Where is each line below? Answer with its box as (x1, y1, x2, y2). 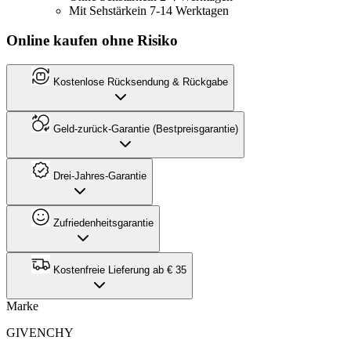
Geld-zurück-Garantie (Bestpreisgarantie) (50, 122, 238, 135)
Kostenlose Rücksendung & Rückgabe (50, 75, 228, 88)
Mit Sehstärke (69, 3, 137, 17)
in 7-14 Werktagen (137, 3, 229, 17)
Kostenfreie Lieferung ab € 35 (50, 263, 186, 276)
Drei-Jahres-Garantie (50, 169, 147, 182)
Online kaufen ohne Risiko (6, 32, 178, 49)
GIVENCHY (6, 325, 74, 339)
